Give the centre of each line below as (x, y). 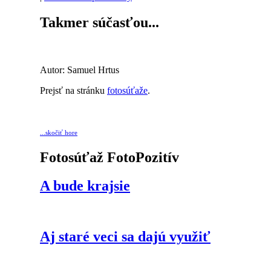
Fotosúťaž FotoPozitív (109, 157)
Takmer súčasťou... (100, 22)
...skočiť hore (59, 132)
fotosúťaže (127, 90)
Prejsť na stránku (73, 90)
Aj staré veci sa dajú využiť (125, 237)
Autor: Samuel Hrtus (80, 70)
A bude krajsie (85, 185)
